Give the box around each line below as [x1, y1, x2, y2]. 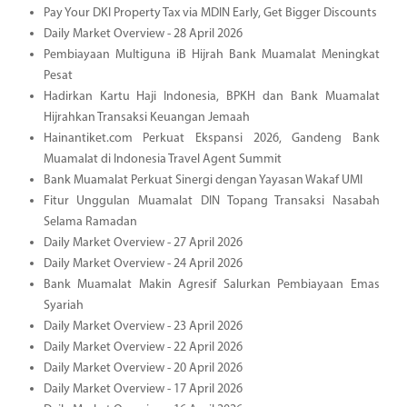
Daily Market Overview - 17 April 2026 [43, 382, 243, 397]
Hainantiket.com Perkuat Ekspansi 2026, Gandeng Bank [43, 132, 380, 146]
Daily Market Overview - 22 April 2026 [43, 341, 243, 355]
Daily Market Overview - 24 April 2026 [43, 257, 243, 272]
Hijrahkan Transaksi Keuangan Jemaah [43, 111, 250, 125]
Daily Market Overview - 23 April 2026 [43, 320, 243, 334]
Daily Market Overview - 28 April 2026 [43, 27, 243, 42]
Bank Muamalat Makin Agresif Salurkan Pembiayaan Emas [43, 278, 380, 293]
